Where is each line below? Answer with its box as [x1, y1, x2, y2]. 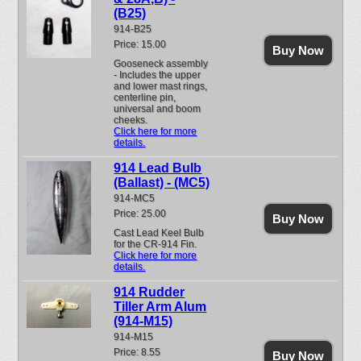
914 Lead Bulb [114, 161, 202, 175]
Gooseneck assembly [114, 58, 209, 69]
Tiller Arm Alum [114, 300, 207, 313]
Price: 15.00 [114, 39, 167, 50]
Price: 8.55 [114, 346, 161, 358]
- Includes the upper [114, 69, 201, 81]
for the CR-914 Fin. [114, 239, 202, 250]
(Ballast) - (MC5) [114, 176, 210, 189]
